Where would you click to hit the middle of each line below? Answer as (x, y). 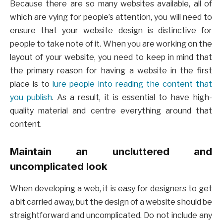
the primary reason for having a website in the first (111, 70)
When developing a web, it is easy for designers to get (111, 188)
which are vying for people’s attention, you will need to (111, 17)
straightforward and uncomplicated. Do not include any (111, 215)
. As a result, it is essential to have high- (132, 97)
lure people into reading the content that (133, 84)
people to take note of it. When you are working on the (111, 44)
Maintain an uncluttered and (111, 152)
